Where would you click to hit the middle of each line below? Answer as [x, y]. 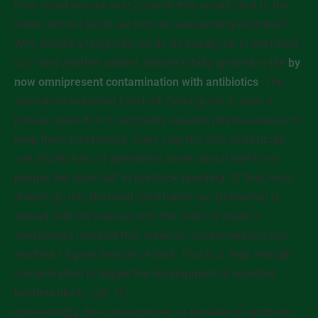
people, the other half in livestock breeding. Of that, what [154, 178]
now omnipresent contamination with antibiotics [136, 82]
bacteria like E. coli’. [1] [71, 293]
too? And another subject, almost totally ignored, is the [151, 63]
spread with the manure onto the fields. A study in [138, 216]
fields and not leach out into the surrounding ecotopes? [152, 24]
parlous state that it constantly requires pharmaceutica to [157, 120]
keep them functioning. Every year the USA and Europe [150, 139]
